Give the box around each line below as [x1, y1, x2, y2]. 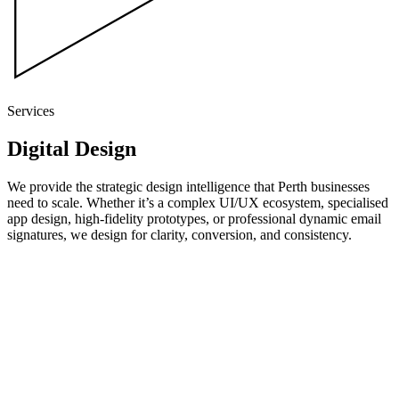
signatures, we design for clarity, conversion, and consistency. [7, 227, 352, 243]
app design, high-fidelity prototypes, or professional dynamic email [7, 211, 381, 227]
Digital [7, 137, 69, 161]
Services [7, 103, 54, 119]
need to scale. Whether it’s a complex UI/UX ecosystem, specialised [7, 195, 388, 211]
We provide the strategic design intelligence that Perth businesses [7, 179, 370, 195]
